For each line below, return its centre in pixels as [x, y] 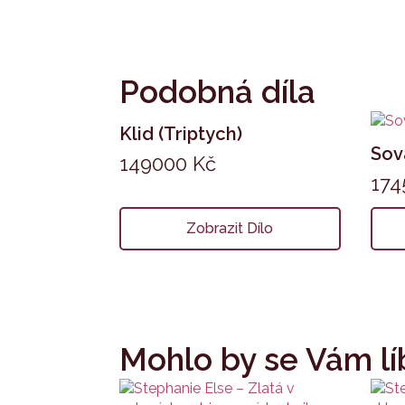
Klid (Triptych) [181, 133]
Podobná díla [217, 92]
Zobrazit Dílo [230, 228]
